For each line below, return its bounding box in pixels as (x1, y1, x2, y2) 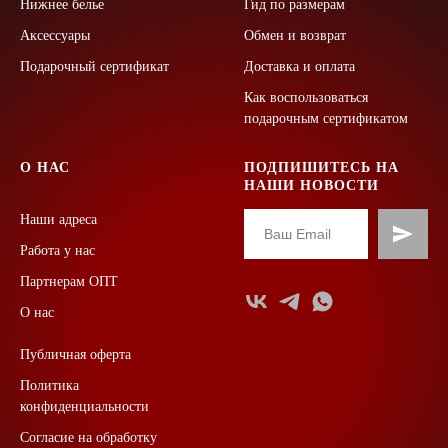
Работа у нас (20, 242, 95, 258)
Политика (20, 377, 79, 393)
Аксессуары (20, 27, 90, 43)
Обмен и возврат (244, 27, 346, 43)
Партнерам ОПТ (20, 273, 118, 289)
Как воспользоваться (244, 89, 368, 105)
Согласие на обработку (20, 429, 157, 445)
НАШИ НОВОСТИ (244, 177, 379, 193)
